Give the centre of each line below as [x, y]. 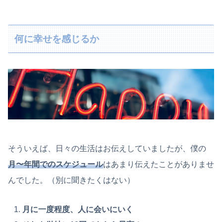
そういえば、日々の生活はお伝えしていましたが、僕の [107, 148]
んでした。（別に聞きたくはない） [71, 180]
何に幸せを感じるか [57, 39]
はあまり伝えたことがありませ [159, 164]
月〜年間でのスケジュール [55, 164]
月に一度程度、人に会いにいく [78, 209]
